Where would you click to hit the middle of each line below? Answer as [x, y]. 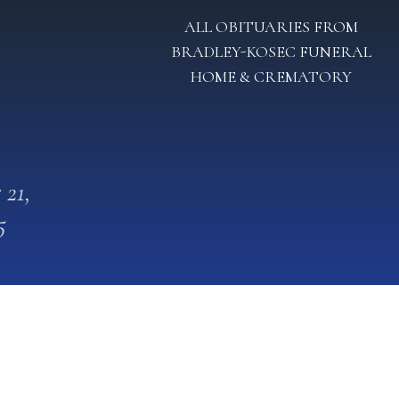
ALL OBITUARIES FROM [271, 27]
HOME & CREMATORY [271, 77]
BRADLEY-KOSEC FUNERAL [271, 52]
